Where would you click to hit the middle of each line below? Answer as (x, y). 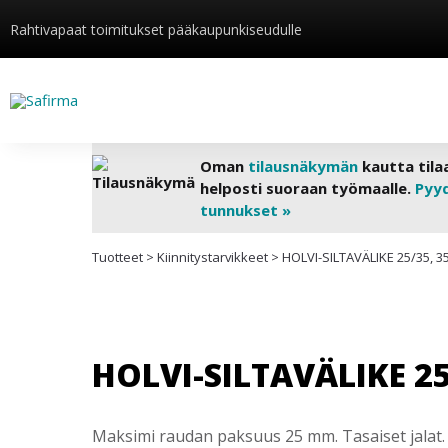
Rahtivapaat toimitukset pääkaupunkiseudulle (156, 29)
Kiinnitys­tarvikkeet (212, 257)
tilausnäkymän (302, 166)
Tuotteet (117, 257)
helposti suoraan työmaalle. (307, 188)
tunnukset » (245, 210)
